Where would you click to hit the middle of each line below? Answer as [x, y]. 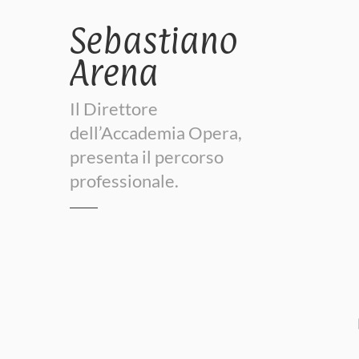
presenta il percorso [147, 156]
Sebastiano [154, 40]
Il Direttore [114, 108]
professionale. [124, 180]
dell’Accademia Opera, [156, 132]
